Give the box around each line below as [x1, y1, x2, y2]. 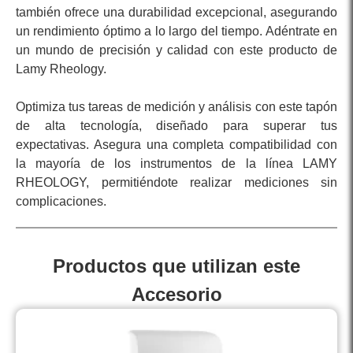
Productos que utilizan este [53, 255, 300, 277]
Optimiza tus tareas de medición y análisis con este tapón [16, 100, 337, 114]
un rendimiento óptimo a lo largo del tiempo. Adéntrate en [16, 24, 337, 39]
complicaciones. [16, 195, 106, 209]
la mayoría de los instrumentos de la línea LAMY [16, 157, 337, 171]
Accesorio [131, 284, 222, 306]
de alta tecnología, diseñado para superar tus [16, 119, 337, 133]
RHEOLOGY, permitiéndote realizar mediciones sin [16, 176, 337, 190]
